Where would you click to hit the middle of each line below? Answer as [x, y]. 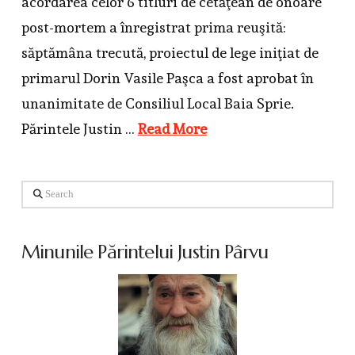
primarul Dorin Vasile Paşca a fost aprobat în [167, 78]
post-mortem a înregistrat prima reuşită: [153, 28]
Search [35, 190]
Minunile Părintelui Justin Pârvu [145, 252]
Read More [172, 129]
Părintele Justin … [79, 129]
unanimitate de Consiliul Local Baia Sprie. [157, 104]
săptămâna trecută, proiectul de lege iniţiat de [170, 53]
